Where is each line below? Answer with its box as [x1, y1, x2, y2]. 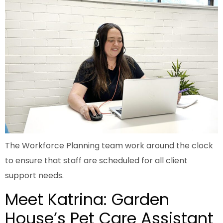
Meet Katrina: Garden [5, 188, 169, 211]
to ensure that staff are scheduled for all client [5, 154, 188, 166]
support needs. [5, 169, 64, 181]
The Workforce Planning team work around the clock [5, 139, 213, 151]
